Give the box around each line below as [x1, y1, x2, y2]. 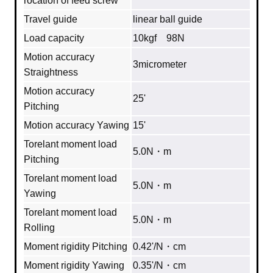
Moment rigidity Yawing [24, 260, 124, 271]
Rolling [24, 222, 55, 233]
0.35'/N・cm [133, 260, 186, 271]
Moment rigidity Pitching [24, 241, 127, 252]
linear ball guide [133, 14, 202, 25]
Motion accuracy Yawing [24, 120, 129, 131]
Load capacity [24, 33, 84, 44]
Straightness [24, 67, 78, 78]
